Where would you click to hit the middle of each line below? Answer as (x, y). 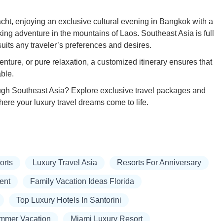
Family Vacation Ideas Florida (82, 182)
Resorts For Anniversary (159, 163)
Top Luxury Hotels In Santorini (69, 200)
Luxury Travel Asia (65, 163)
